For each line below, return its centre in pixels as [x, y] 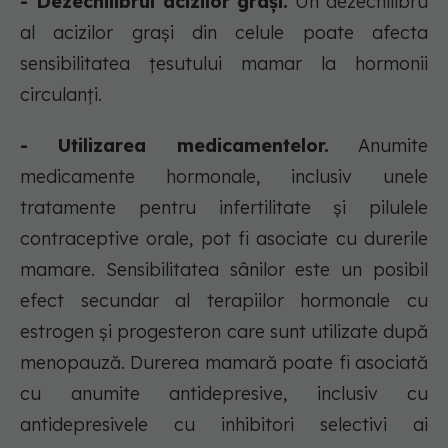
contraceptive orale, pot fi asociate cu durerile [224, 239]
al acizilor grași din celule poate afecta [224, 33]
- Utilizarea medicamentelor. [174, 146]
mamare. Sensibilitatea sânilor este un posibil [224, 270]
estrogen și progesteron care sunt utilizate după [224, 332]
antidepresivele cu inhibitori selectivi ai [224, 425]
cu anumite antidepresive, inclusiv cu [224, 394]
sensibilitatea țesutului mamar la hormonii [224, 64]
